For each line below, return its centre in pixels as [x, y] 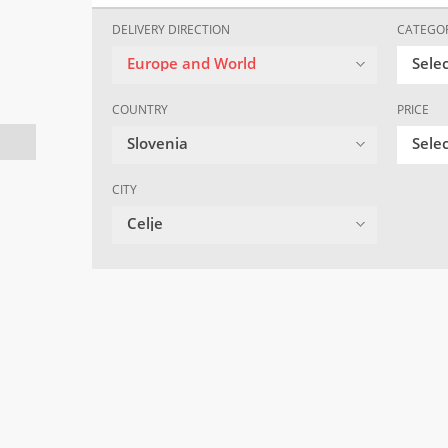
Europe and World [191, 63]
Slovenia [157, 143]
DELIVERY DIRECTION [171, 30]
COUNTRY [140, 110]
